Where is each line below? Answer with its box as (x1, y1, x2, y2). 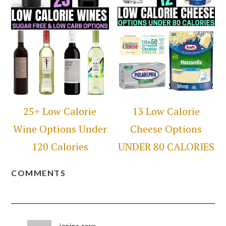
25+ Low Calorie (23, 104, 97, 119)
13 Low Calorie (132, 104, 200, 119)
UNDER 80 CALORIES (118, 140, 214, 154)
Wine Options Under (13, 122, 107, 136)
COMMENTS (11, 168, 66, 178)
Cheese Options (130, 122, 202, 136)
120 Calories (31, 140, 88, 154)
